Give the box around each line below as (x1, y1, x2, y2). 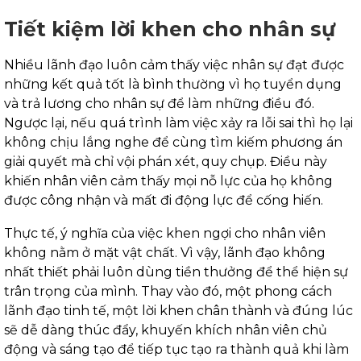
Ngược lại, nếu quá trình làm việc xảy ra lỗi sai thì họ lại (4, 115, 353, 131)
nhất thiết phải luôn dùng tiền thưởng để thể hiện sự (4, 264, 348, 280)
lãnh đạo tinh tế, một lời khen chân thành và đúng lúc (4, 303, 353, 319)
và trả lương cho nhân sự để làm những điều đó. (4, 96, 314, 112)
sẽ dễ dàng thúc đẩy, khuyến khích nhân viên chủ (4, 322, 327, 338)
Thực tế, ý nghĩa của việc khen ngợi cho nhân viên (4, 226, 326, 242)
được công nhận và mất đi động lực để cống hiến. (4, 193, 323, 209)
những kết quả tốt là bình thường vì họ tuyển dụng (4, 77, 342, 93)
